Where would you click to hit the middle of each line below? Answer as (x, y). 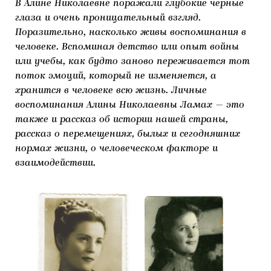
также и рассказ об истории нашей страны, (122, 120)
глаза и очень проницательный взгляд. (108, 18)
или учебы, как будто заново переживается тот (132, 62)
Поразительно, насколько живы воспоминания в (131, 33)
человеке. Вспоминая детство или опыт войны (127, 47)
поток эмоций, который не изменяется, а (116, 76)
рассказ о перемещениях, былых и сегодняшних (128, 134)
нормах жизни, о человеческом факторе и (116, 149)
